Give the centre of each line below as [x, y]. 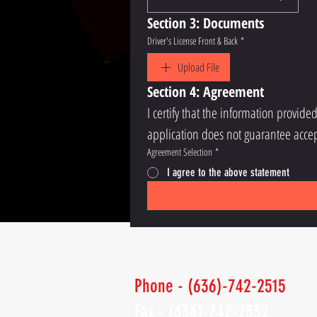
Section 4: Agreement [206, 92]
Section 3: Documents [206, 23]
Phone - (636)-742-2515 [210, 286]
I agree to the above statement [228, 172]
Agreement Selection [180, 152]
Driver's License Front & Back [192, 41]
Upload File [198, 67]
